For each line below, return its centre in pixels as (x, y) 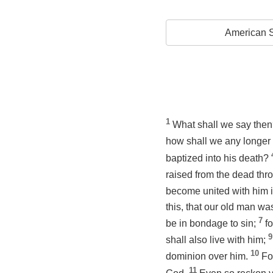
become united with (209, 191)
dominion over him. (208, 257)
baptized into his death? (218, 158)
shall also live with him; (217, 240)
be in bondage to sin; (212, 223)
